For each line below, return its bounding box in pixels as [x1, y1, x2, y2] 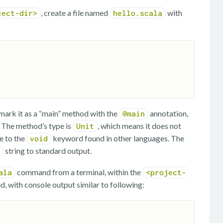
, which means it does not [98, 121, 181, 131]
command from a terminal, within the [15, 167, 142, 177]
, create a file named [41, 8, 110, 18]
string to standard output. [3, 146, 92, 156]
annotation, [148, 109, 188, 118]
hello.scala [113, 9, 162, 18]
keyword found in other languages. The [51, 133, 184, 143]
